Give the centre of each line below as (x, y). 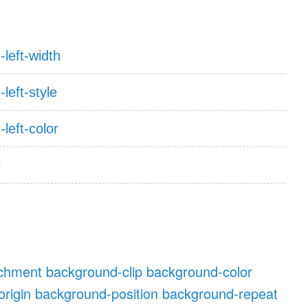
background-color (200, 272)
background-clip (95, 272)
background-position (97, 294)
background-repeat (220, 294)
